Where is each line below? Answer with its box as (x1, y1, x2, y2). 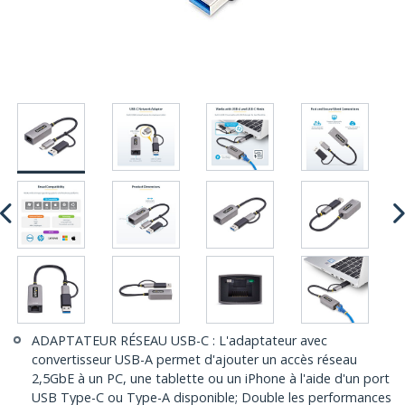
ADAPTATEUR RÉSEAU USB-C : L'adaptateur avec (32, 332, 327, 350)
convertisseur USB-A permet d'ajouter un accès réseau (32, 351, 357, 369)
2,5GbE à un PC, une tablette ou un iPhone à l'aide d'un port (32, 370, 390, 388)
